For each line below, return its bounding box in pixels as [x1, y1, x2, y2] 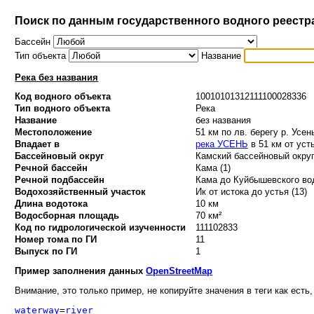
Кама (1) [195, 163, 231, 174]
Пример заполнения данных [15, 265, 146, 276]
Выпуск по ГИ [15, 246, 78, 257]
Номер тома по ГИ [15, 234, 97, 245]
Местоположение [15, 127, 93, 138]
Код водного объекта [15, 91, 111, 102]
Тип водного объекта [15, 103, 111, 114]
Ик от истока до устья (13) [195, 186, 307, 198]
